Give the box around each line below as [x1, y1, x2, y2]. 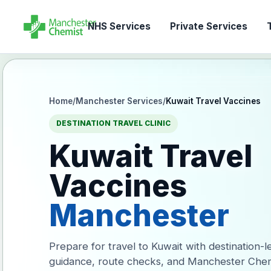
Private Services [169, 21, 247, 32]
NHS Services [87, 21, 151, 32]
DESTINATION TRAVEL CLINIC [56, 119, 171, 128]
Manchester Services [76, 96, 163, 106]
